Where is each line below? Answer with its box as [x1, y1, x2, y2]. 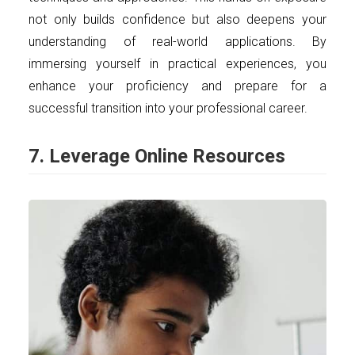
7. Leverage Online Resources [29, 144, 285, 167]
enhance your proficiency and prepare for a [29, 78, 326, 94]
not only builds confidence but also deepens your [29, 11, 326, 27]
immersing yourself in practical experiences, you [29, 55, 326, 71]
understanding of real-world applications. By [29, 33, 326, 49]
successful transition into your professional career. [29, 100, 307, 116]
